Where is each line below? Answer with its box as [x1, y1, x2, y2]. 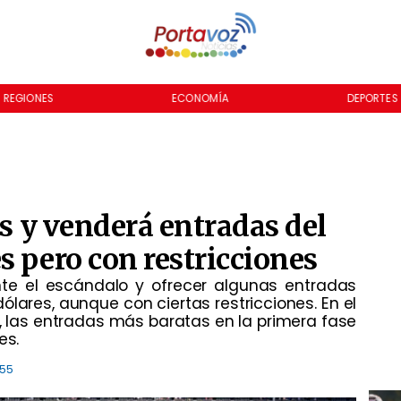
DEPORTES [346, 90, 398, 106]
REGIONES [3, 90, 54, 106]
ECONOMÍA [171, 90, 229, 106]
